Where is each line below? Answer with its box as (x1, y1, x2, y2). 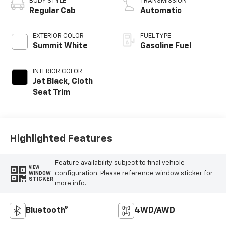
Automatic (140, 7, 182, 15)
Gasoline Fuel (140, 42, 191, 50)
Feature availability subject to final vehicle (54, 159, 185, 166)
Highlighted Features (9, 134, 112, 144)
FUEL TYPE (140, 32, 171, 39)
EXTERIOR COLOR (32, 32, 84, 39)
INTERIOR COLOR (32, 68, 82, 75)
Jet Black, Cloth (32, 77, 93, 86)
